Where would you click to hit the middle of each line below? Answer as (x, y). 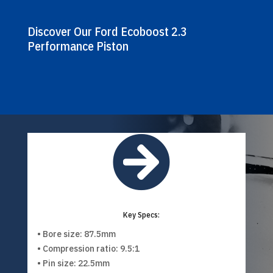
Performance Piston (78, 46)
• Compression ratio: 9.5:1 (88, 248)
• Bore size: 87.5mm (76, 234)
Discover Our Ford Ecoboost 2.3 (107, 31)
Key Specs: (141, 214)
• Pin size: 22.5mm (73, 263)
